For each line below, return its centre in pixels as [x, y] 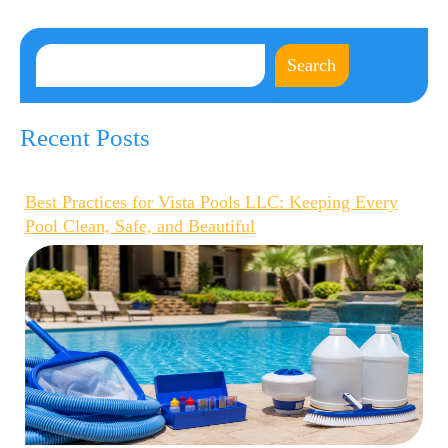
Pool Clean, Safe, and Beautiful [140, 225]
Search [312, 65]
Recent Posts [85, 137]
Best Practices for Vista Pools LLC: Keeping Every [211, 201]
